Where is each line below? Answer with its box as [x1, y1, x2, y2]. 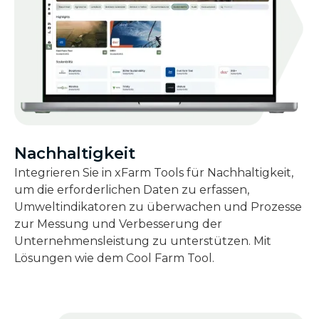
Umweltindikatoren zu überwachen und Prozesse [14, 199, 302, 214]
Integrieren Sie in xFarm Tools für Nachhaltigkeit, [14, 165, 293, 179]
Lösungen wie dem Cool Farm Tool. [14, 251, 214, 265]
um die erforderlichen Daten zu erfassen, [14, 182, 249, 197]
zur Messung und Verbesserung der [14, 216, 222, 231]
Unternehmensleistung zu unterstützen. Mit [14, 234, 271, 248]
